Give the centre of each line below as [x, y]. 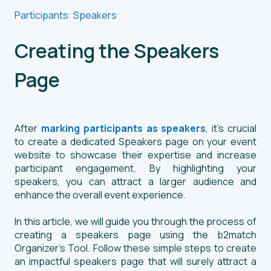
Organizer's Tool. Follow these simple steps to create [135, 248]
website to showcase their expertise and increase [135, 155]
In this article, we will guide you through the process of [135, 221]
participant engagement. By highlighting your [135, 168]
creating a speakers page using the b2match [135, 234]
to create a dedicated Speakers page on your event [135, 141]
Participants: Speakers [66, 15]
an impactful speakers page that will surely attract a [135, 261]
